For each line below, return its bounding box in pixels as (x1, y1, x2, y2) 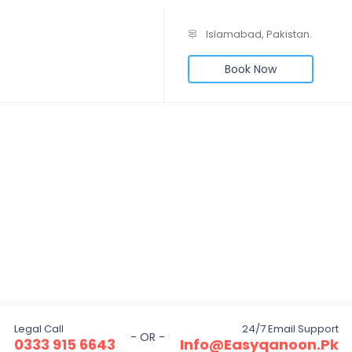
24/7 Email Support (241, 321, 339, 336)
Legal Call (13, 321, 64, 336)
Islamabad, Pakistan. (203, 27, 312, 42)
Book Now (225, 61, 277, 77)
